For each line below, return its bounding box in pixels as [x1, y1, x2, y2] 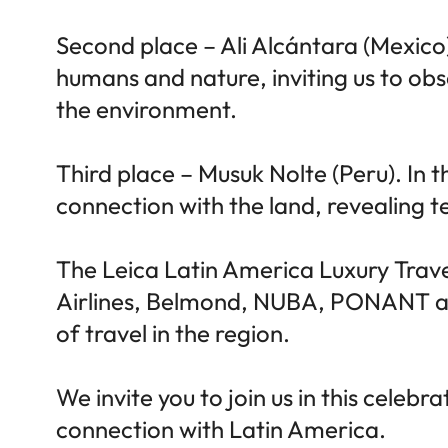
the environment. [56, 93, 237, 124]
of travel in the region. [56, 317, 290, 348]
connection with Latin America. [56, 413, 386, 444]
